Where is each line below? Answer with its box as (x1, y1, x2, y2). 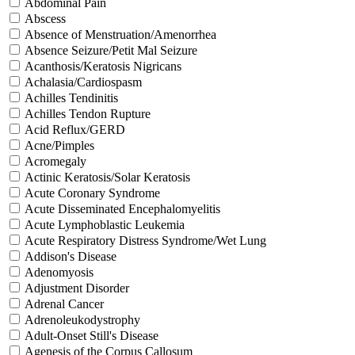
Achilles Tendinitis (25, 91, 118, 105)
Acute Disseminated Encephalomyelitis (25, 202, 220, 216)
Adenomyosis (25, 265, 94, 280)
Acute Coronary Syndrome (25, 186, 160, 200)
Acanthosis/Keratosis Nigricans (25, 59, 181, 74)
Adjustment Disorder (25, 281, 129, 296)
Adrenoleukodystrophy (25, 313, 140, 327)
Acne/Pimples (25, 139, 94, 153)
